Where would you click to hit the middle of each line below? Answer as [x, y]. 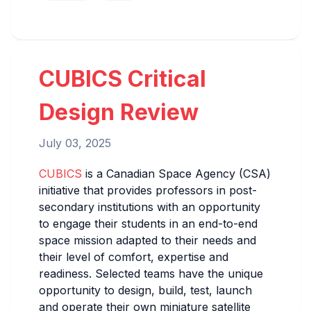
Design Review [119, 112]
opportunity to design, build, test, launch [145, 290]
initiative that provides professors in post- [148, 190]
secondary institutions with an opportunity [150, 207]
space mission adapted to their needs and [148, 240]
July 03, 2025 [75, 143]
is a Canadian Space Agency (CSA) [176, 173]
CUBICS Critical [123, 78]
